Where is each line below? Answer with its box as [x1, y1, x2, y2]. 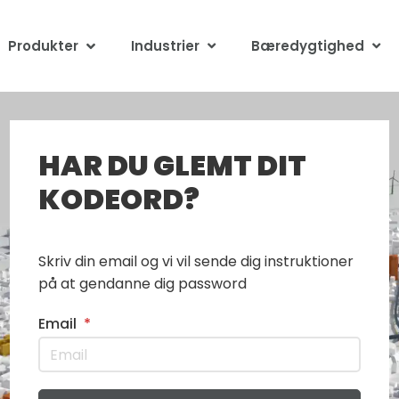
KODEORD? [37, 179, 199, 219]
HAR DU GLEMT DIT [37, 145, 306, 185]
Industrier [131, 37, 200, 55]
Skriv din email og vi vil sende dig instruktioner [37, 251, 354, 273]
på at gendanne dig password [37, 273, 247, 295]
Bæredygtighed [251, 37, 365, 55]
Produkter [7, 37, 78, 55]
